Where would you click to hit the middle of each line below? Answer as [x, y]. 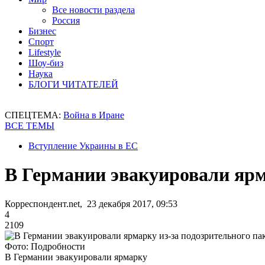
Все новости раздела [93, 10]
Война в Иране [94, 115]
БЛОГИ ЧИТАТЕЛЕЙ [73, 84]
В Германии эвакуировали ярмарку [76, 257]
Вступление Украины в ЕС [83, 146]
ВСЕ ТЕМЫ [30, 126]
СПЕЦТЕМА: [34, 115]
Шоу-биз [46, 63]
